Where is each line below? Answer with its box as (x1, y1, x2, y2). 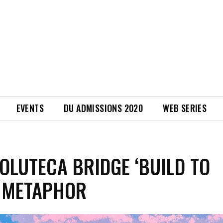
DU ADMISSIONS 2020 (64, 102, 143, 114)
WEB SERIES (163, 102, 207, 114)
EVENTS (16, 102, 44, 114)
